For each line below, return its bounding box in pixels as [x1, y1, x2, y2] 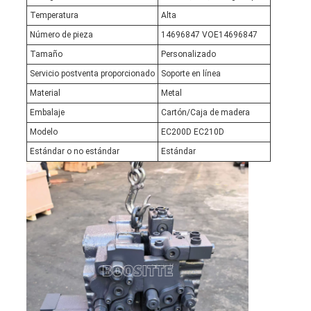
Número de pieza [29, 30, 93, 40]
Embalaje [29, 108, 65, 118]
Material [29, 88, 60, 99]
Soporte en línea [160, 69, 221, 79]
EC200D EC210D [160, 127, 224, 137]
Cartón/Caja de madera [160, 108, 250, 118]
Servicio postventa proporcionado [29, 69, 155, 79]
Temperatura [29, 10, 78, 21]
